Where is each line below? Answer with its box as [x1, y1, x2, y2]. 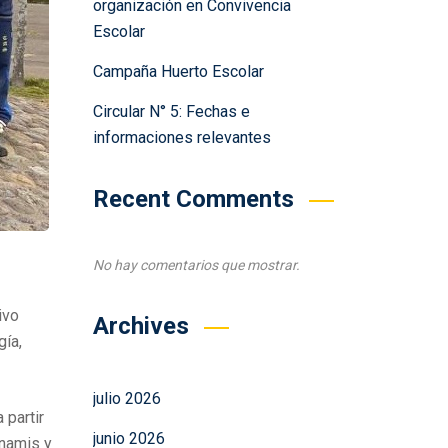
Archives [92, 312, 189, 340]
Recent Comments [92, 185, 294, 213]
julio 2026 [92, 389, 161, 408]
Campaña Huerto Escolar [92, 62, 264, 81]
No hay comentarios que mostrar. [92, 257, 300, 273]
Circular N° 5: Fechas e [92, 102, 250, 121]
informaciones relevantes [92, 128, 271, 147]
